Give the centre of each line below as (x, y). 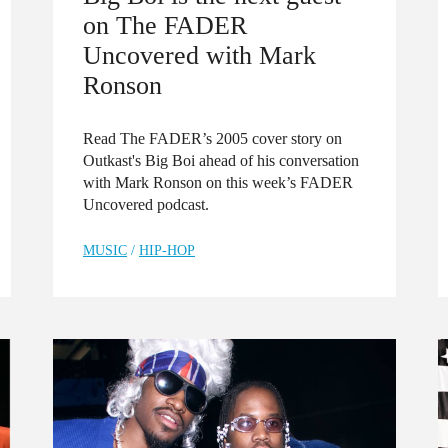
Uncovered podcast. (146, 204)
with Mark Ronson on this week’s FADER (218, 182)
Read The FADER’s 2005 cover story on (212, 138)
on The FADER (165, 24)
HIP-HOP (167, 250)
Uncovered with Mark (199, 54)
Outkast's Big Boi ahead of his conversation (221, 160)
